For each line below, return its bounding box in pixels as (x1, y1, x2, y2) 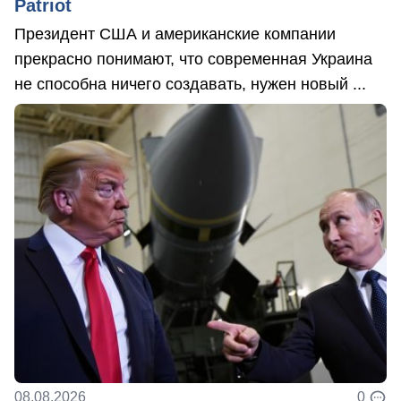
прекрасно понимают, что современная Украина (14, 49, 372, 68)
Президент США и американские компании (14, 24, 336, 43)
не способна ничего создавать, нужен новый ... (14, 74, 366, 93)
